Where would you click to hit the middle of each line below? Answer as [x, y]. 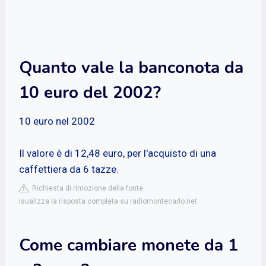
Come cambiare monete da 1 [129, 245]
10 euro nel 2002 [57, 121]
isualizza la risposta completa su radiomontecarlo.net [108, 201]
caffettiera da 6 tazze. [69, 169]
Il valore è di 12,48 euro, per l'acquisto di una [118, 153]
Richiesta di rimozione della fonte [86, 188]
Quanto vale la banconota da [131, 67]
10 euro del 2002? [90, 92]
